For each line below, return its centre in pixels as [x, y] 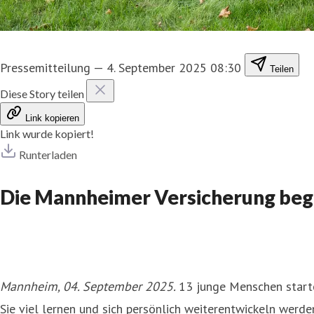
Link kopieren [52, 118]
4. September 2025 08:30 [174, 67]
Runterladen [48, 154]
